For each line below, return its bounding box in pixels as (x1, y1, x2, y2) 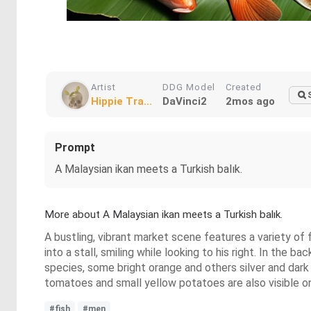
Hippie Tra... (91, 95, 152, 108)
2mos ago (226, 95, 275, 108)
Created (226, 82, 262, 92)
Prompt (55, 141, 95, 154)
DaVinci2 (162, 95, 207, 108)
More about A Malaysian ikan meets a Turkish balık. (44, 208, 283, 221)
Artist (91, 82, 116, 92)
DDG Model (162, 82, 215, 92)
